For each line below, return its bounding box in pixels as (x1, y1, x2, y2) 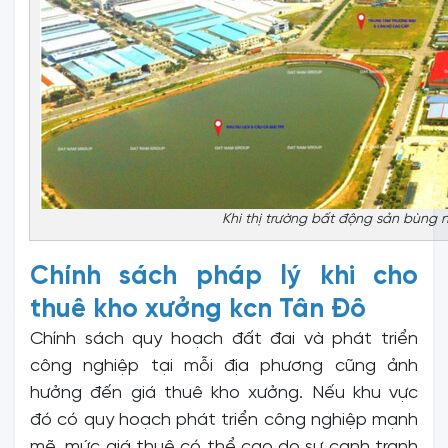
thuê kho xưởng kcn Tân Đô (30, 295, 366, 324)
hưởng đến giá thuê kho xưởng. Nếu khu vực (30, 383, 418, 403)
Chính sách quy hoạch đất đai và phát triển (30, 329, 418, 349)
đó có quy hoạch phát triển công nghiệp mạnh (30, 410, 418, 430)
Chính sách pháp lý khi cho (30, 262, 418, 291)
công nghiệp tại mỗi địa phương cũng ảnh (30, 356, 418, 376)
